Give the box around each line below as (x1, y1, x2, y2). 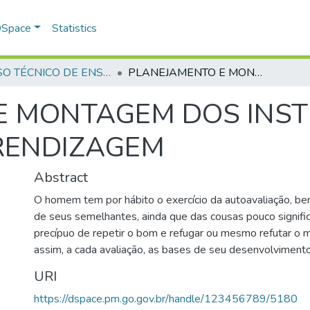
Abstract (34, 168, 88, 187)
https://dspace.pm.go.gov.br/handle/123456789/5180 (34, 291, 298, 307)
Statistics (52, 20, 98, 36)
